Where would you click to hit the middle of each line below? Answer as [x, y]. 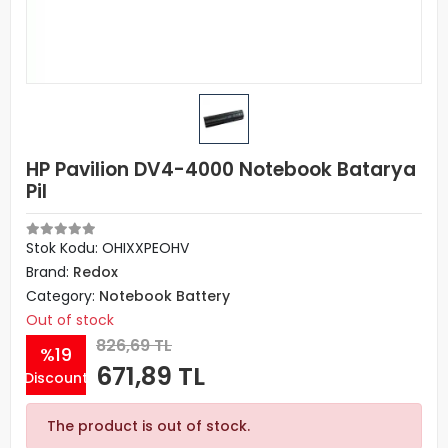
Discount [56, 377]
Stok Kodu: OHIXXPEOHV [107, 248]
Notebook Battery [164, 296]
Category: [62, 296]
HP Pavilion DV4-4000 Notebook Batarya [221, 169]
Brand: [49, 272]
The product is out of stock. [148, 426]
